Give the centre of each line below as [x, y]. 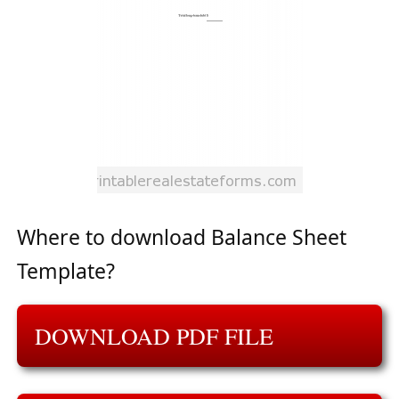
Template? [66, 271]
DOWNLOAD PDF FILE [154, 336]
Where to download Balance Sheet [182, 237]
